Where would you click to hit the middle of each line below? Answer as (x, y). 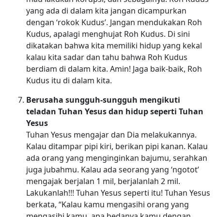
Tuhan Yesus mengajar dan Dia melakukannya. (111, 134)
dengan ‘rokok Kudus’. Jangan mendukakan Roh (114, 22)
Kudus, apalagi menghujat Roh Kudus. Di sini (108, 34)
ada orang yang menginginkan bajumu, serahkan (116, 158)
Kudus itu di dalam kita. (69, 80)
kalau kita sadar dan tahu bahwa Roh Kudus (107, 57)
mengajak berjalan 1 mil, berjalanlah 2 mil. (103, 181)
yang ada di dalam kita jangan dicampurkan (106, 10)
